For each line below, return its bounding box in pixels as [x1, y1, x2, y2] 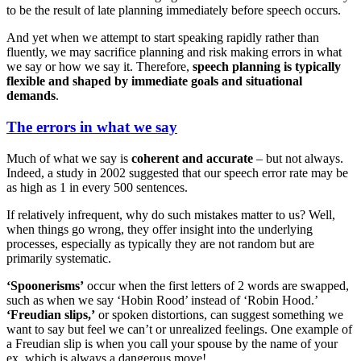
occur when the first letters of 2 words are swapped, [84, 278, 349, 293]
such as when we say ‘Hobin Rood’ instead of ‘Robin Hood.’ [6, 293, 317, 307]
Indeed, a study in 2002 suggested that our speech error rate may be [6, 165, 348, 180]
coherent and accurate [131, 151, 253, 165]
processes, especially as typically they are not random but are [6, 236, 314, 251]
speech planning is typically [193, 60, 341, 74]
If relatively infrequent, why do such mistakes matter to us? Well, [6, 207, 335, 222]
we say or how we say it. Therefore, [6, 60, 193, 74]
